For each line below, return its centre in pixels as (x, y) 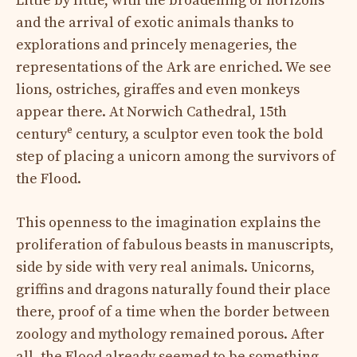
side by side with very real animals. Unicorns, (165, 267)
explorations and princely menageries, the (157, 45)
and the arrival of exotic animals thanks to (155, 22)
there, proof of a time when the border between (173, 312)
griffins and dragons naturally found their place (173, 289)
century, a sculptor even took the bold (198, 134)
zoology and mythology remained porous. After (170, 334)
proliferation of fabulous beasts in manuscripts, (175, 245)
